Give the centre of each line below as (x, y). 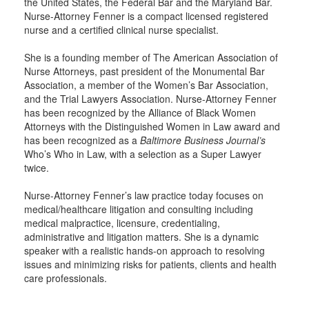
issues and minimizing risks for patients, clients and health (150, 264)
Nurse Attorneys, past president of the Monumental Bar (144, 71)
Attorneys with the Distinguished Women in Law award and (152, 126)
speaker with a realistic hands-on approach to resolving (144, 250)
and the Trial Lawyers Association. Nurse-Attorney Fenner (150, 99)
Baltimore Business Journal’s (203, 140)
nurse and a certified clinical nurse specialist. (121, 30)
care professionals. (66, 278)
